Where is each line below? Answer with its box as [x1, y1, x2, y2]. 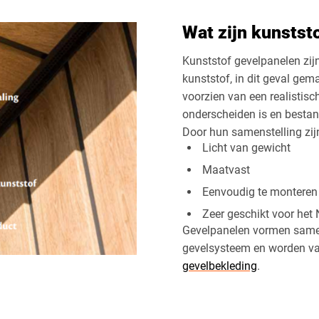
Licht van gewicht [202, 140, 291, 155]
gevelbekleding [182, 259, 257, 273]
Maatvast [202, 162, 251, 177]
